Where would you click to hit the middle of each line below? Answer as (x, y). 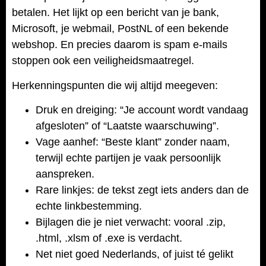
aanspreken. (65, 174)
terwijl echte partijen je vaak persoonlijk (128, 158)
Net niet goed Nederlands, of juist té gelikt (134, 254)
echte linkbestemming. (89, 206)
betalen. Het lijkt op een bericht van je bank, (115, 13)
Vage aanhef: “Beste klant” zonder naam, (133, 142)
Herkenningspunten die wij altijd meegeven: (115, 85)
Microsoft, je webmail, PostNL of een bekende (120, 29)
